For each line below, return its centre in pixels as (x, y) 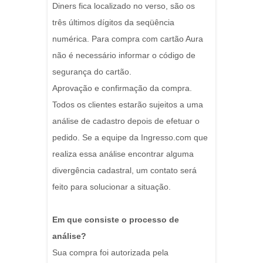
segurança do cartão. (92, 72)
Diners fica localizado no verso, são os (124, 6)
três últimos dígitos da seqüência (113, 23)
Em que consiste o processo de (116, 220)
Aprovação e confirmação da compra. (122, 88)
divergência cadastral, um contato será (124, 171)
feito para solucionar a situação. (112, 187)
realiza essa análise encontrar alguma (123, 154)
